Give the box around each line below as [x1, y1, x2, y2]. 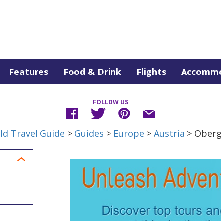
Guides [74, 127, 104, 139]
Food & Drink [63, 66, 121, 77]
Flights [136, 66, 166, 77]
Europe [113, 127, 144, 139]
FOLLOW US [93, 98, 128, 106]
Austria [153, 127, 184, 139]
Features [9, 66, 48, 77]
